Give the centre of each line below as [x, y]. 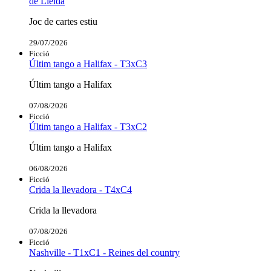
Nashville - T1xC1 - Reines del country [104, 252]
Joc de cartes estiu [63, 21]
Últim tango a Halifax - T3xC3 [88, 64]
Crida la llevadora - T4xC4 [80, 189]
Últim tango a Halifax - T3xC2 [88, 126]
